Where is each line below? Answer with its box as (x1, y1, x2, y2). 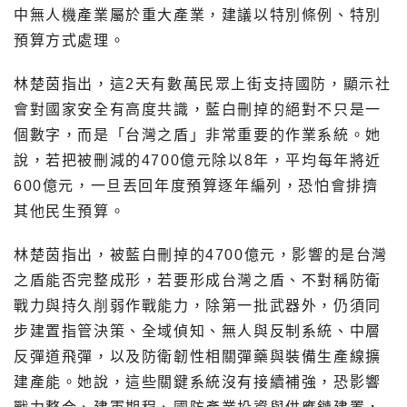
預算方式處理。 (14, 32, 126, 48)
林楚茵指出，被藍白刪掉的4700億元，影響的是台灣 (14, 246, 388, 263)
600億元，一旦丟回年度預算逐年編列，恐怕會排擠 (14, 177, 379, 194)
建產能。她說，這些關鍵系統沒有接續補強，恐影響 (14, 373, 382, 390)
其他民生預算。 (14, 203, 126, 219)
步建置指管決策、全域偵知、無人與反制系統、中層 (14, 323, 382, 339)
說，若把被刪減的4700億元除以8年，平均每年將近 (14, 152, 382, 168)
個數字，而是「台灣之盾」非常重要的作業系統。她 (14, 126, 382, 143)
